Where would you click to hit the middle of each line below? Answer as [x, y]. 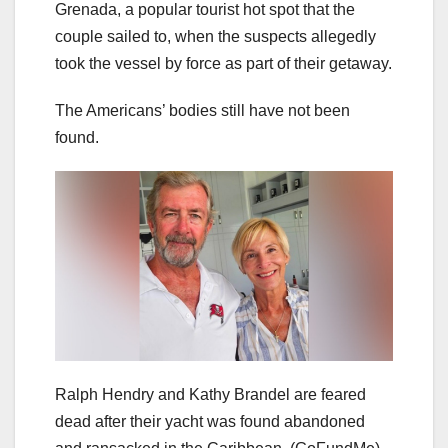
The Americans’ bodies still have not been [202, 111]
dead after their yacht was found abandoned [210, 422]
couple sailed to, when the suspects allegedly [215, 37]
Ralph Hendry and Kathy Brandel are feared [210, 395]
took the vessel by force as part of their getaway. [223, 64]
